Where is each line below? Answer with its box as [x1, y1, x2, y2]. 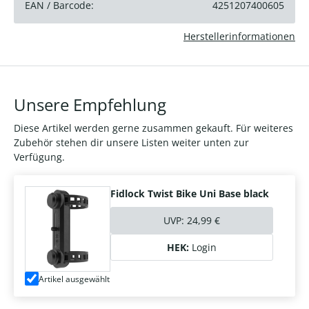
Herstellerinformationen [183, 30, 295, 43]
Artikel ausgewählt [39, 272, 110, 285]
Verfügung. [14, 150, 65, 164]
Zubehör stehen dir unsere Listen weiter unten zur [14, 136, 249, 150]
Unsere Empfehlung [14, 93, 166, 117]
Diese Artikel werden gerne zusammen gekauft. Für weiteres [14, 121, 293, 135]
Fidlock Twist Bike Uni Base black [110, 187, 269, 201]
